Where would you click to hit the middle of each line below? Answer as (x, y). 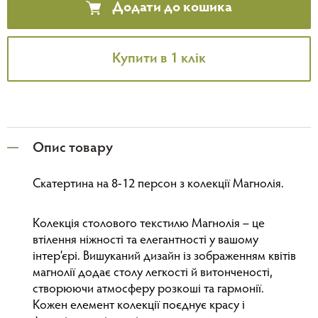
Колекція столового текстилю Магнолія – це (149, 224)
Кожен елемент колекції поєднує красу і (139, 306)
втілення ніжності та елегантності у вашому (146, 240)
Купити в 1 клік (159, 59)
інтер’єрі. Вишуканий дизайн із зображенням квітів (164, 257)
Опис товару (73, 148)
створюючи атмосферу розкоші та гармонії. (148, 289)
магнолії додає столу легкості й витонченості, (153, 273)
